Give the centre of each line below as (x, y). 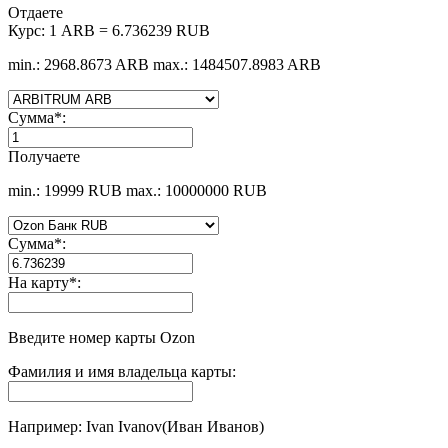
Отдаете (35, 12)
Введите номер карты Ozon (101, 337)
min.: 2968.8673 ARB (78, 64)
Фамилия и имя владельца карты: (122, 371)
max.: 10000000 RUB (196, 190)
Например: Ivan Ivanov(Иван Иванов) (136, 426)
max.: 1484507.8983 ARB (237, 64)
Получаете (44, 156)
